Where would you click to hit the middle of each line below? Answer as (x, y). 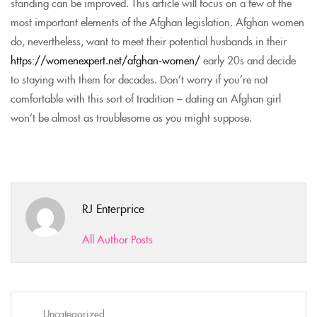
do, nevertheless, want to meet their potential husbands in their (149, 40)
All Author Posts (117, 238)
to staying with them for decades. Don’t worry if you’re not (139, 79)
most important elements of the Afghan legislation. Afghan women (157, 21)
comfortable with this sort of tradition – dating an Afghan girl (146, 98)
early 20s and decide (248, 59)
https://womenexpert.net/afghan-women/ (105, 59)
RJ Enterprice (113, 208)
